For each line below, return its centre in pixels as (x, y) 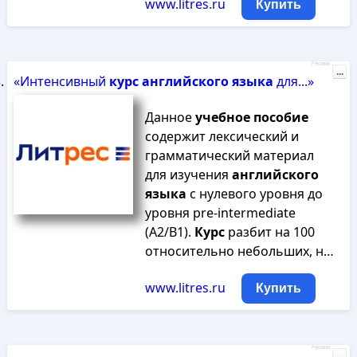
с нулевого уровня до (254, 194)
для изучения (188, 175)
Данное (170, 117)
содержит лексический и (222, 136)
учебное (222, 117)
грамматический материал (229, 155)
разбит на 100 (269, 232)
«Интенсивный (61, 81)
